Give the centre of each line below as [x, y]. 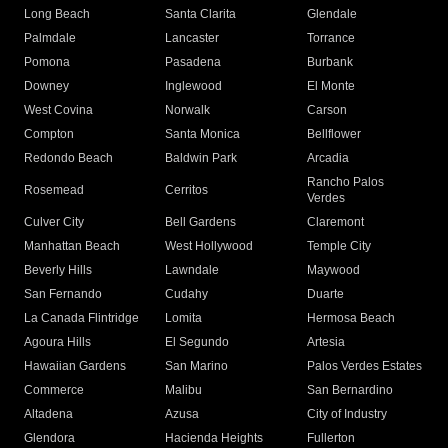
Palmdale [50, 38]
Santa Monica [203, 134]
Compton [49, 134]
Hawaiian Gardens [75, 366]
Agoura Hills [57, 342]
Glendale [331, 14]
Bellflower [333, 134]
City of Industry [346, 414]
